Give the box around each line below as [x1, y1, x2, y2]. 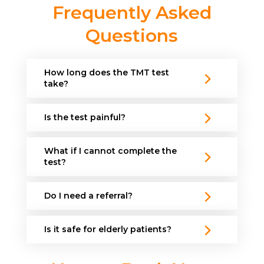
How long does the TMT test [44, 67, 169, 78]
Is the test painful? [44, 111, 126, 123]
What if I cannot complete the [44, 145, 177, 156]
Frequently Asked [52, 1, 212, 24]
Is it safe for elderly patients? [44, 223, 171, 235]
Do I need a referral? [44, 190, 133, 201]
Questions [85, 24, 179, 47]
